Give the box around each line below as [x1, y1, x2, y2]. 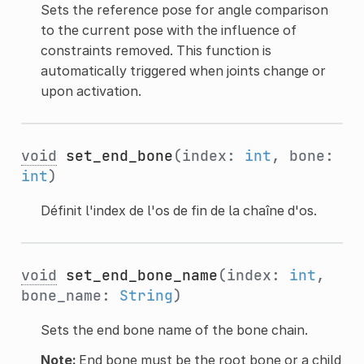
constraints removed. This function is [40, 41, 271, 58]
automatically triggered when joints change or [40, 62, 326, 79]
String [119, 285, 173, 305]
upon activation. [40, 82, 141, 99]
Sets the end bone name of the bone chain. [40, 321, 308, 338]
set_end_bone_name [65, 265, 218, 284]
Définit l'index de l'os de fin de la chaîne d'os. [40, 201, 317, 219]
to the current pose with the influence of [40, 21, 297, 38]
